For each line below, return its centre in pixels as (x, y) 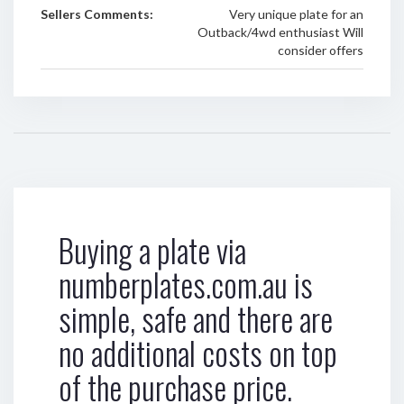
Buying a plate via (152, 250)
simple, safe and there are (196, 318)
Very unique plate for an (296, 14)
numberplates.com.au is (186, 284)
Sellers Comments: (97, 14)
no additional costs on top (198, 353)
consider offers (320, 50)
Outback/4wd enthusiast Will (280, 32)
